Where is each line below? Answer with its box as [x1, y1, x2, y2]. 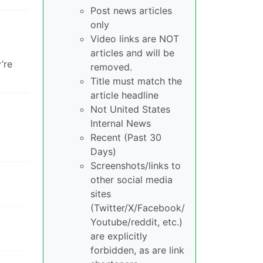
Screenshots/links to [90, 159, 181, 171]
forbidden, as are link [90, 244, 184, 256]
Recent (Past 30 [90, 131, 161, 143]
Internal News [90, 117, 151, 129]
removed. [90, 60, 132, 73]
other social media [90, 173, 173, 186]
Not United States [90, 103, 170, 115]
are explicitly [90, 230, 147, 242]
